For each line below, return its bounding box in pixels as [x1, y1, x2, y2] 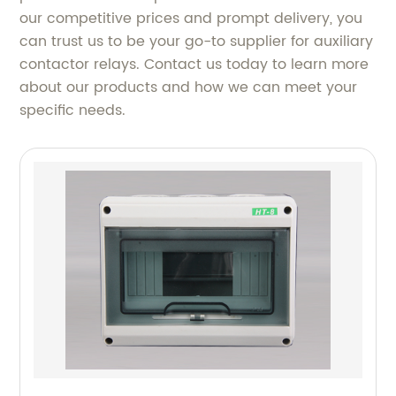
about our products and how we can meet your [19, 76, 358, 100]
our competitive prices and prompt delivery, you [19, 7, 363, 31]
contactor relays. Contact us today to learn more [19, 53, 369, 77]
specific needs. [19, 99, 126, 123]
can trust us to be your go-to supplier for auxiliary [19, 30, 374, 54]
